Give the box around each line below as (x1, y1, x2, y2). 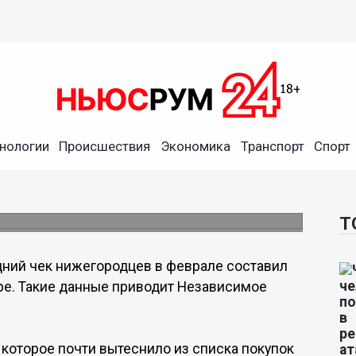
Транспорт (240, 138, 304, 154)
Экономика (160, 138, 230, 154)
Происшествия (59, 138, 151, 154)
